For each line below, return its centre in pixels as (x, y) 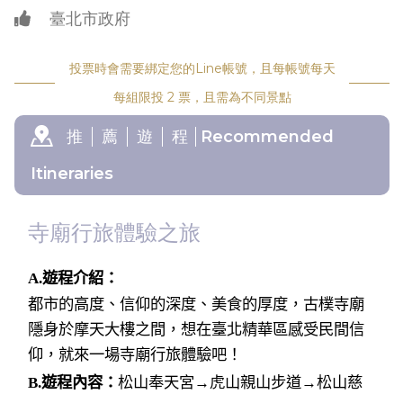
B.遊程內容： (73, 383)
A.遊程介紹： (73, 279)
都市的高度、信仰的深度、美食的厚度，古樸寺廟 (196, 305)
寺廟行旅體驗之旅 (114, 233)
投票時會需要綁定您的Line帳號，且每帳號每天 (202, 68)
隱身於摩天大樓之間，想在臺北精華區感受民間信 (196, 330)
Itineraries (72, 173)
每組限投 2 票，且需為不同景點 (202, 97)
